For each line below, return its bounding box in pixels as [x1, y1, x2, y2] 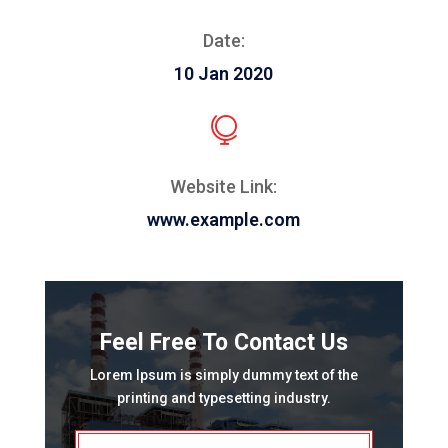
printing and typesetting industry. [116, 390, 331, 407]
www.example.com [147, 209, 301, 231]
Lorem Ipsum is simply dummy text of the [89, 367, 358, 384]
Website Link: [170, 176, 278, 198]
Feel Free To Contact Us [99, 329, 348, 357]
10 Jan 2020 [174, 63, 274, 85]
